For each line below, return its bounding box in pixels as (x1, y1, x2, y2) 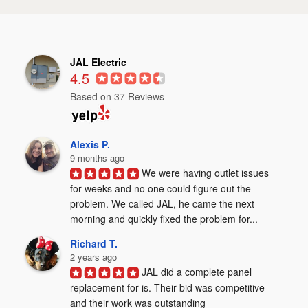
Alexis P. (70, 137, 111, 151)
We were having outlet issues (142, 166, 269, 179)
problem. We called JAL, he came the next (70, 197, 255, 211)
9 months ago (70, 151, 125, 164)
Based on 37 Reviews (70, 89, 165, 104)
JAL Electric (70, 55, 127, 69)
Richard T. (70, 236, 118, 250)
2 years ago (70, 250, 118, 263)
